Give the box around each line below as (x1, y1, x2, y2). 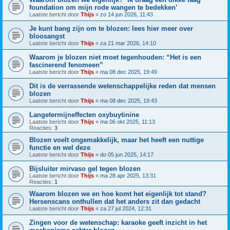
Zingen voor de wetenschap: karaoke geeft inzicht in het (29, 218, 207, 226)
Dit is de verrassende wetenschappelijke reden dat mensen (29, 82, 216, 90)
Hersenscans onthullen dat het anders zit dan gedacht (29, 197, 200, 205)
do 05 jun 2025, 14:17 (100, 151, 154, 158)
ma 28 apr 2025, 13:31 (100, 172, 156, 179)
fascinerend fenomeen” (29, 61, 103, 69)
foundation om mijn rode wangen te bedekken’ (29, 3, 178, 11)
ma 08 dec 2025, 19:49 (100, 68, 157, 75)
